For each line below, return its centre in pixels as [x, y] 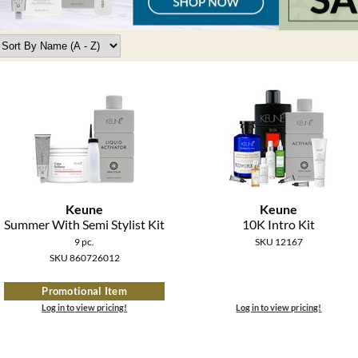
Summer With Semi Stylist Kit [85, 225]
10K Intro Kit [279, 225]
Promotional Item [85, 290]
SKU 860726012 [84, 258]
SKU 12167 [278, 242]
